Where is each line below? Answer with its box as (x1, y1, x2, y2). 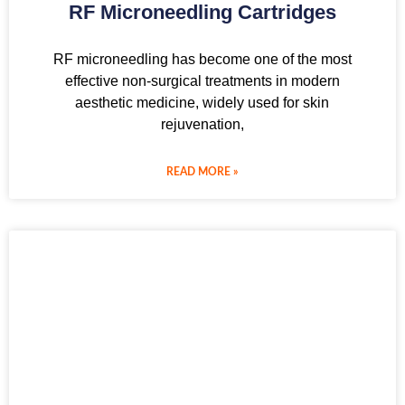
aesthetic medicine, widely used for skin (75, 94, 330, 110)
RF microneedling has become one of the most (52, 51, 352, 67)
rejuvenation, (160, 116, 244, 132)
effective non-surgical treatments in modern (64, 72, 340, 89)
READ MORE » (166, 165, 239, 177)
